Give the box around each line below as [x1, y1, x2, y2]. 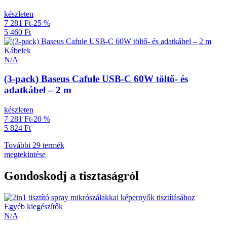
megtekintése [4, 150, 46, 159]
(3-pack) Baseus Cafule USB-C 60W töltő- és [4, 73, 188, 85]
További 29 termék [4, 141, 64, 150]
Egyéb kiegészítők [4, 202, 63, 211]
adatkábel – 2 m [4, 85, 71, 96]
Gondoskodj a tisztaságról [4, 169, 139, 183]
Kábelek [4, 46, 31, 55]
